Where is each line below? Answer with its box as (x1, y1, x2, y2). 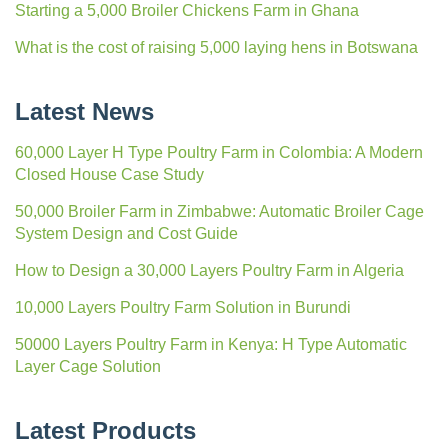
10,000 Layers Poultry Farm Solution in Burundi (15, 298, 351, 316)
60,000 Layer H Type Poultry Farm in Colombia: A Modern (15, 143, 423, 161)
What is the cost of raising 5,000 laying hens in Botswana (15, 38, 418, 56)
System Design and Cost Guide (15, 224, 238, 242)
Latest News (15, 97, 154, 125)
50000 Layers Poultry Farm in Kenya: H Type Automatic (15, 335, 407, 353)
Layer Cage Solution (15, 357, 161, 375)
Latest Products (15, 416, 196, 444)
